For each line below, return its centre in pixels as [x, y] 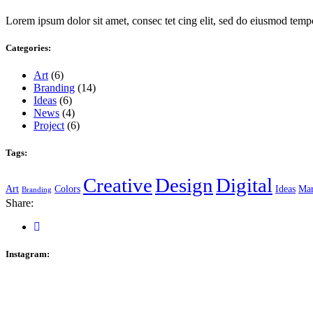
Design [184, 185]
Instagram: [28, 254]
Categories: [28, 48]
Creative [118, 185]
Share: [20, 203]
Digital [244, 185]
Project [49, 125]
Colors [67, 189]
